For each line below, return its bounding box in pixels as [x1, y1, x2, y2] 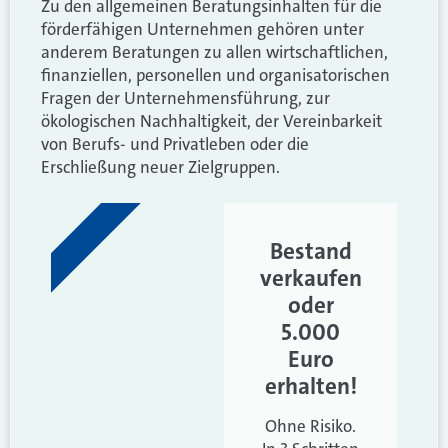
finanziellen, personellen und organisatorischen [41, 64, 390, 87]
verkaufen [259, 263, 362, 294]
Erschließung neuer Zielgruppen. [41, 156, 280, 179]
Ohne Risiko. [265, 415, 356, 438]
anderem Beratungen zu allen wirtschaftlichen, [41, 41, 388, 64]
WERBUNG [56, 209, 116, 268]
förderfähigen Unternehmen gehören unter [41, 18, 364, 41]
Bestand [269, 236, 352, 267]
